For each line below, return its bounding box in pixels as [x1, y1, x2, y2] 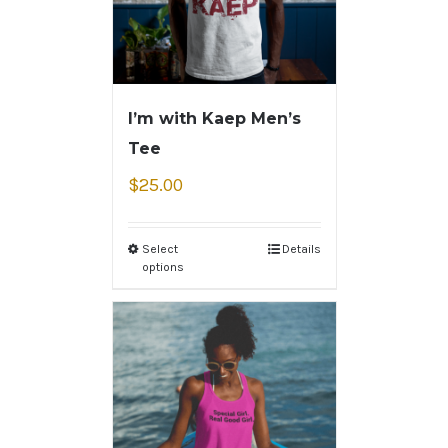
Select [141, 242, 178, 257]
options [141, 260, 184, 275]
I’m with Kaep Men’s [127, 109, 301, 129]
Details [281, 242, 321, 257]
